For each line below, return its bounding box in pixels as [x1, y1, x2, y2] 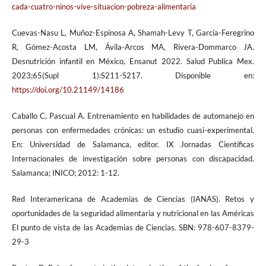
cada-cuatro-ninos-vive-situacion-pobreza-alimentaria [11, 2, 196, 12]
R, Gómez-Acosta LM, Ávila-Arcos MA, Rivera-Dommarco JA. [11, 42, 255, 52]
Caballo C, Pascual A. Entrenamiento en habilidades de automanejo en [11, 111, 255, 121]
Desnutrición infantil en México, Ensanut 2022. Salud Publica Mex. [11, 56, 255, 66]
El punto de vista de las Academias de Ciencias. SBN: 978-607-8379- [11, 223, 255, 233]
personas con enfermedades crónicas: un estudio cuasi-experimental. [11, 125, 255, 135]
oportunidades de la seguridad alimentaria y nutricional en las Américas [11, 208, 255, 218]
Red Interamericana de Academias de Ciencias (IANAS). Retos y [11, 194, 255, 204]
